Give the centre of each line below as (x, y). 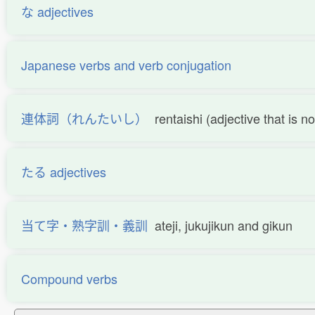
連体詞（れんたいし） (84, 118)
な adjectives (57, 11)
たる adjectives (64, 172)
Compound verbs (69, 278)
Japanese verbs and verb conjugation (126, 65)
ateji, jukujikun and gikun (224, 225)
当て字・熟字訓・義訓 (84, 225)
